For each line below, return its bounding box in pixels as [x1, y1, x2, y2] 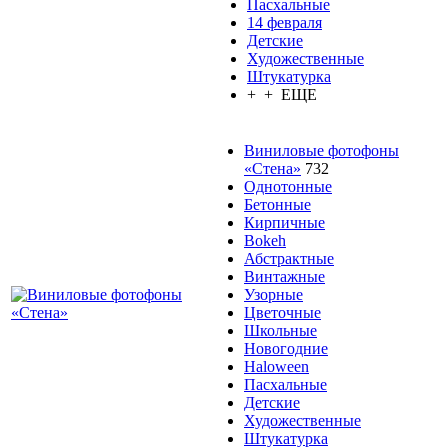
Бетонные [244, 196, 311, 214]
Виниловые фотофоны [244, 142, 399, 160]
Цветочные [244, 304, 321, 322]
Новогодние [244, 340, 328, 358]
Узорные [244, 286, 303, 304]
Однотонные [244, 178, 332, 196]
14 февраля [247, 14, 322, 32]
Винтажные [244, 268, 325, 286]
